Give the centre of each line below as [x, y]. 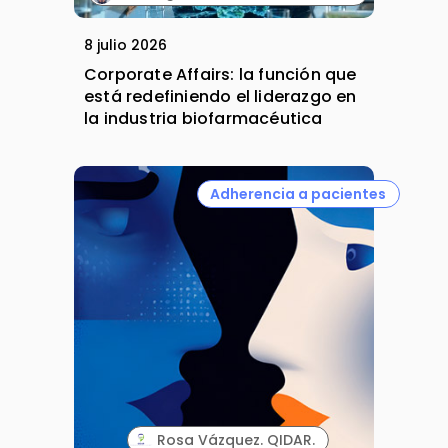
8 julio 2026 [126, 45]
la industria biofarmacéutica [203, 119]
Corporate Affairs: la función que [220, 75]
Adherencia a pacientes [298, 193]
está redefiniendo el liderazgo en [220, 97]
